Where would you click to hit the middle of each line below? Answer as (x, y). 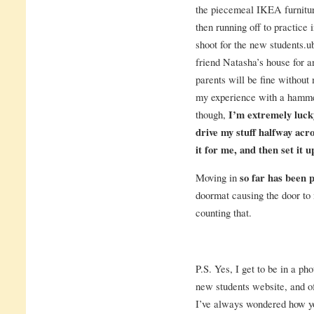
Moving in (217, 177)
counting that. (223, 212)
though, (212, 114)
